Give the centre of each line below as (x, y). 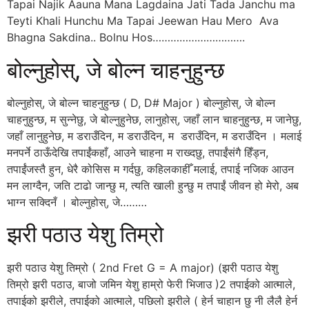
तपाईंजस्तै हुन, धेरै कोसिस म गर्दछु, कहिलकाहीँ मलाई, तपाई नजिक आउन (150, 169)
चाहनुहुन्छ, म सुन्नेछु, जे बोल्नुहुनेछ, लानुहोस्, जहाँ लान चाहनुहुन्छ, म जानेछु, (154, 119)
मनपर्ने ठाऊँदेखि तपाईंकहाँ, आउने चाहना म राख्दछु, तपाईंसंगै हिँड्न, (138, 152)
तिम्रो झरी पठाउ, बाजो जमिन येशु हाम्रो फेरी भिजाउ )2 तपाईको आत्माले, (151, 284)
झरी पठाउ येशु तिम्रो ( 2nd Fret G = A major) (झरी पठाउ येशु (142, 267)
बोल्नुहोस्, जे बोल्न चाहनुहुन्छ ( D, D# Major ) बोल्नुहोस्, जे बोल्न (141, 102)
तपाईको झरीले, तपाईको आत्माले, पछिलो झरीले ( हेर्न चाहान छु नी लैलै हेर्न (152, 300)
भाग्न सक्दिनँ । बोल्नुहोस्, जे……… (77, 202)
